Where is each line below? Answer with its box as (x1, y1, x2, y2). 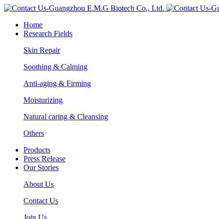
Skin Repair (23, 46, 60, 54)
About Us (23, 180, 54, 188)
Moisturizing (23, 96, 63, 104)
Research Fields (23, 29, 72, 38)
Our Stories (23, 163, 59, 172)
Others (23, 129, 44, 137)
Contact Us (23, 197, 58, 205)
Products (23, 146, 50, 154)
